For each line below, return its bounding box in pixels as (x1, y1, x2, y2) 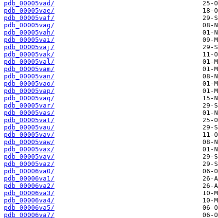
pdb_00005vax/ (4, 145, 54, 153)
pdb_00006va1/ (4, 175, 54, 182)
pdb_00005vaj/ (4, 43, 54, 51)
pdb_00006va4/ (4, 197, 54, 204)
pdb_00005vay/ (4, 153, 54, 161)
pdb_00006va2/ (4, 182, 54, 190)
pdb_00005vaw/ (4, 138, 54, 146)
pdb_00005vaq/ (4, 94, 54, 102)
